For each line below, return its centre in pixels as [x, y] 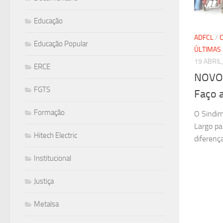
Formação [49, 112]
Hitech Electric [56, 135]
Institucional [53, 158]
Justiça [44, 181]
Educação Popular [61, 44]
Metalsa [46, 204]
